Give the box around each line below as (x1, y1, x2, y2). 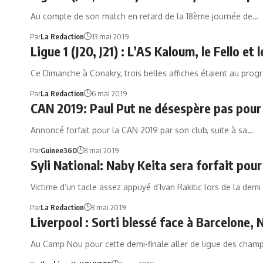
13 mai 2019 (91, 32, 129, 41)
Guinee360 (40, 146, 77, 155)
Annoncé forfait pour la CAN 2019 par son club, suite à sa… (31, 125, 253, 135)
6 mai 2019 (91, 89, 127, 98)
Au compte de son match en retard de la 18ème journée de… (31, 11, 258, 21)
